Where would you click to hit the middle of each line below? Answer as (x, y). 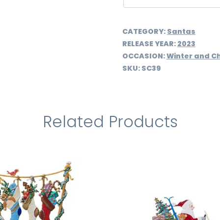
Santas (181, 31)
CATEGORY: (144, 31)
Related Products (110, 121)
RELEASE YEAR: (150, 43)
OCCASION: (144, 56)
